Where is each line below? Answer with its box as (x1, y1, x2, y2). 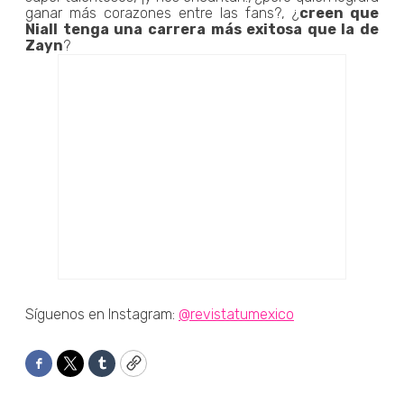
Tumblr (100, 361, 153, 381)
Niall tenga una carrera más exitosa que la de (25, 20, 379, 38)
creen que (299, 4, 379, 22)
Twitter (69, 361, 124, 381)
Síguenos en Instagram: (25, 305, 179, 323)
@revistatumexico (179, 305, 294, 323)
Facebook (37, 361, 112, 381)
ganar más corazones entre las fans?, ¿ (25, 4, 299, 22)
